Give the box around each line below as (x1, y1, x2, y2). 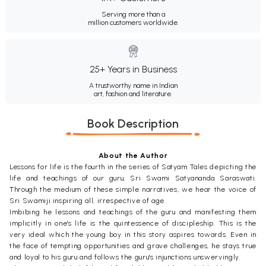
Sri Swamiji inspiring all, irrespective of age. (9, 196, 166, 205)
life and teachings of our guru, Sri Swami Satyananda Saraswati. (9, 173, 256, 182)
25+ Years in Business (89, 63, 177, 75)
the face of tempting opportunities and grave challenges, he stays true (9, 241, 256, 250)
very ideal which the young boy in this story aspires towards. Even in (9, 230, 256, 239)
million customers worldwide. (87, 18, 179, 27)
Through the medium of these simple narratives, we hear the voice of (9, 185, 256, 194)
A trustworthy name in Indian (88, 81, 178, 90)
